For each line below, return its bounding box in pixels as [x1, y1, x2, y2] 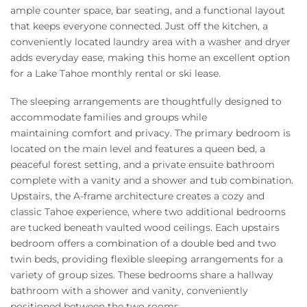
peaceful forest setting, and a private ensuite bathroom [10, 158, 275, 171]
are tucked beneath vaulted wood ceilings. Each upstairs [10, 221, 280, 234]
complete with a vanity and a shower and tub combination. [10, 173, 293, 186]
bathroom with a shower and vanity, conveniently [10, 284, 248, 297]
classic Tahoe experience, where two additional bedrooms [10, 205, 286, 218]
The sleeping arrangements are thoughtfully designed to [10, 95, 282, 108]
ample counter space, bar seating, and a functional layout [10, 4, 285, 17]
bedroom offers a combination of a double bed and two [10, 236, 276, 249]
